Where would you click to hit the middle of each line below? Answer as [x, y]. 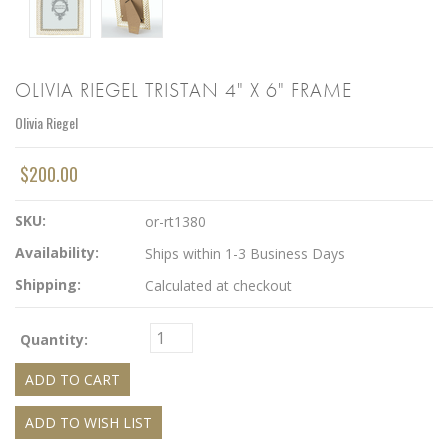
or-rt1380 [175, 221]
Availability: [57, 252]
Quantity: [54, 339]
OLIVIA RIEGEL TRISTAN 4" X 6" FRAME [183, 90]
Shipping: [48, 284]
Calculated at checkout [218, 285]
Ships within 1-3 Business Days [245, 253]
